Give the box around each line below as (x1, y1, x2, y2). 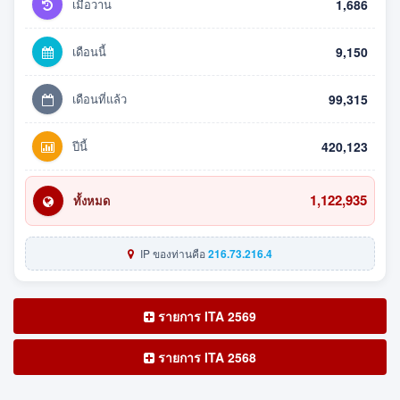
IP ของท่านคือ (137, 245, 208, 261)
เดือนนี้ (72, 42, 106, 60)
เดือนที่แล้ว (72, 89, 127, 107)
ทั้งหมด (73, 191, 110, 209)
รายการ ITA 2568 (154, 347, 256, 366)
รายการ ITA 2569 (154, 306, 256, 325)
